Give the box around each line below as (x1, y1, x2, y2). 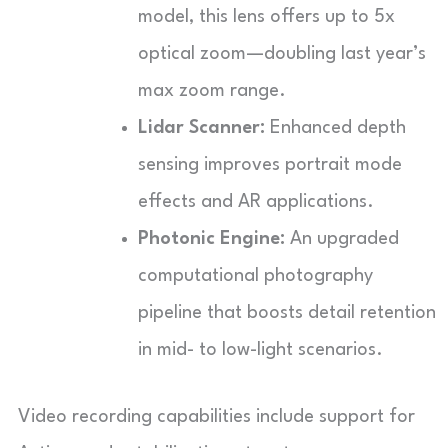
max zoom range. (138, 81, 286, 100)
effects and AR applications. (138, 192, 374, 211)
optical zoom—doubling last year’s (138, 44, 426, 63)
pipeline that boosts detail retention (138, 303, 436, 322)
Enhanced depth (265, 118, 406, 137)
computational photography (138, 266, 373, 285)
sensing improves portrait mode (138, 155, 402, 174)
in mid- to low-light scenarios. (138, 340, 383, 359)
